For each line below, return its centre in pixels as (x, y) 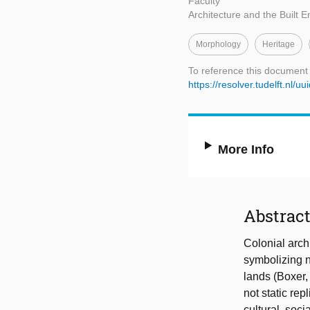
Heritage (279, 45)
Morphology (218, 45)
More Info (246, 150)
